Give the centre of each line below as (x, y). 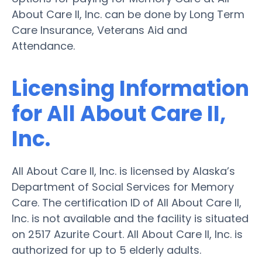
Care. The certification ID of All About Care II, (127, 202)
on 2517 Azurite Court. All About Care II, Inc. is (127, 234)
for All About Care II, (119, 113)
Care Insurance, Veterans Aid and (99, 30)
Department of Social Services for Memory (123, 187)
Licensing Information (130, 88)
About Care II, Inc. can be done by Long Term (128, 14)
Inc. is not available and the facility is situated (130, 218)
